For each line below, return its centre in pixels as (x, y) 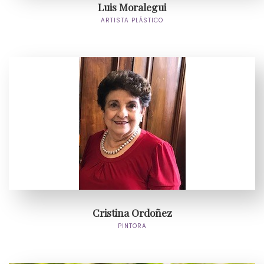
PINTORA (132, 226)
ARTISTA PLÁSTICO (132, 21)
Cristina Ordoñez (132, 213)
